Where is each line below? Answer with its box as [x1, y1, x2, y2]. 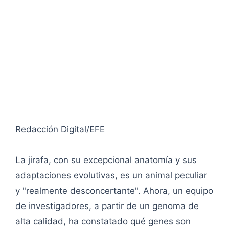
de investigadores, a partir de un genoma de [15, 201, 199, 212]
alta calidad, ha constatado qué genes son [15, 216, 191, 227]
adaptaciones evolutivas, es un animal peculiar [15, 170, 207, 181]
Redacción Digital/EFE [15, 124, 105, 135]
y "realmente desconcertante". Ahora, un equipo [15, 186, 213, 196]
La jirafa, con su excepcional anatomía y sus [15, 155, 197, 166]
